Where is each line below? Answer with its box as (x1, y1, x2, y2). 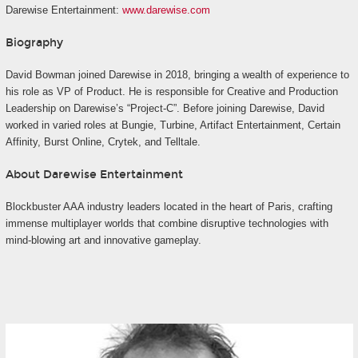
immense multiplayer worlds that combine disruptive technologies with (5, 217, 328, 230)
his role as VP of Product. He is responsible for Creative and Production (5, 86, 338, 98)
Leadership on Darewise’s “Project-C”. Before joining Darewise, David (5, 102, 324, 115)
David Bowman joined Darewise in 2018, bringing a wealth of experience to (5, 69, 349, 82)
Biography (5, 35, 63, 50)
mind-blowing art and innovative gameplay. (5, 234, 201, 247)
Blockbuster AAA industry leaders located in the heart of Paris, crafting (5, 201, 332, 213)
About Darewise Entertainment (5, 167, 183, 181)
